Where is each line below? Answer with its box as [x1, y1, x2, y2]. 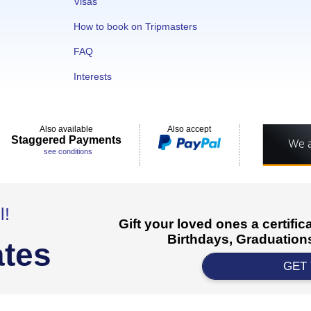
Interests [74, 71, 112, 82]
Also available [39, 124, 93, 134]
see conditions [43, 147, 92, 155]
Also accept [167, 124, 212, 134]
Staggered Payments [10, 134, 121, 146]
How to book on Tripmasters [74, 21, 197, 32]
